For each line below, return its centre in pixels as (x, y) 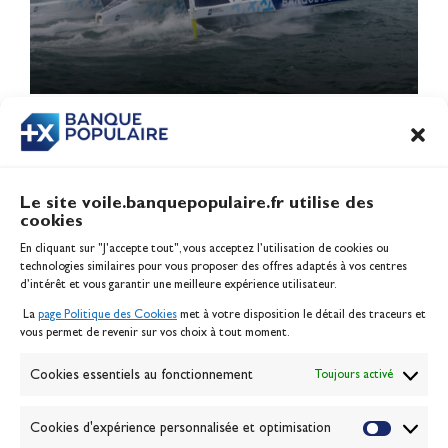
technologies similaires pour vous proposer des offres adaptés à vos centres (213, 266)
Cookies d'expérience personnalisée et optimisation (180, 427)
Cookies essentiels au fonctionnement (141, 374)
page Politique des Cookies (107, 314)
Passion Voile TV (149, 418)
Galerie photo (142, 394)
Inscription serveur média (183, 250)
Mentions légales (151, 298)
